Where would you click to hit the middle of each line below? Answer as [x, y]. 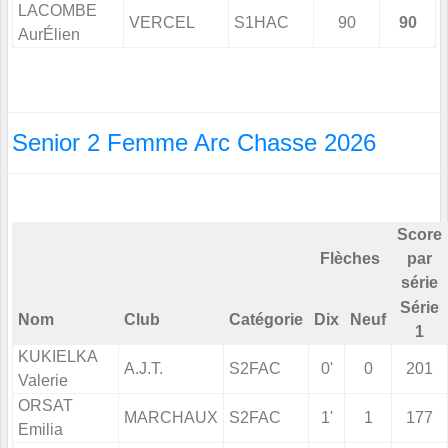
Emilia [40, 430]
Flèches [350, 259]
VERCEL [162, 23]
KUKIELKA [58, 357]
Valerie [43, 381]
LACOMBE [57, 11]
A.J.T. [143, 369]
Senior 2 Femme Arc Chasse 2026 [194, 143]
